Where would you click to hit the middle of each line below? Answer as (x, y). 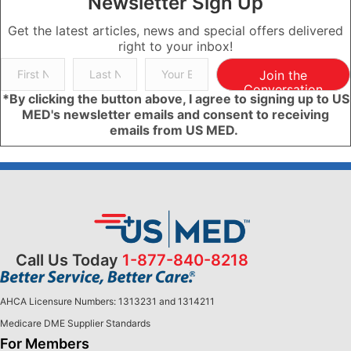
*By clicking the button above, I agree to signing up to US (175, 98)
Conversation (284, 89)
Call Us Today (69, 260)
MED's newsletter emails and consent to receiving (175, 114)
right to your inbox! (175, 46)
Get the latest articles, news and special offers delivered (175, 30)
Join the (284, 75)
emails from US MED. (175, 130)
